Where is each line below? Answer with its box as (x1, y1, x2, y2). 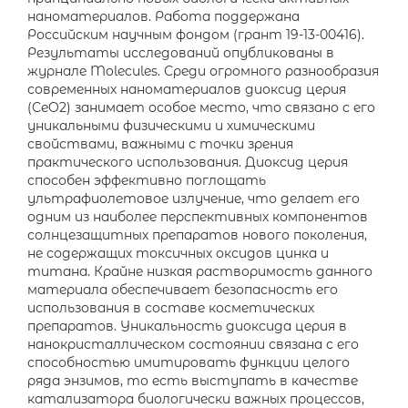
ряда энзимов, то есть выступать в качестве (27, 372, 358, 389)
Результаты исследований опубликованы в (27, 45, 334, 61)
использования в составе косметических (27, 300, 314, 316)
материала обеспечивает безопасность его (27, 281, 338, 298)
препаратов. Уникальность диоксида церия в (27, 318, 347, 334)
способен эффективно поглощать (27, 172, 266, 189)
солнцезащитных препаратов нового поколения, (27, 227, 367, 243)
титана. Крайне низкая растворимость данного (27, 263, 372, 280)
